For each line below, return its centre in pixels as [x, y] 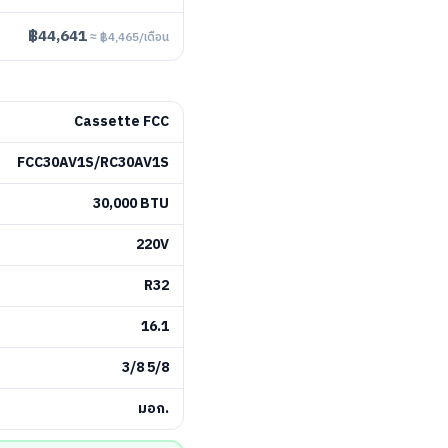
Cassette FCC [121, 121]
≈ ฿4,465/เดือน [129, 37]
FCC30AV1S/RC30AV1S [93, 162]
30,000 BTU [131, 203]
